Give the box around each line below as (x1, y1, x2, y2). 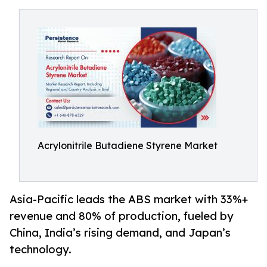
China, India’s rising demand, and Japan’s (10, 226, 231, 240)
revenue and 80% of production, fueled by (10, 209, 234, 223)
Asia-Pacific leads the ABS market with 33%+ (10, 193, 248, 206)
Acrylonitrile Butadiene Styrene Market (38, 139, 218, 151)
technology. (10, 243, 72, 256)
